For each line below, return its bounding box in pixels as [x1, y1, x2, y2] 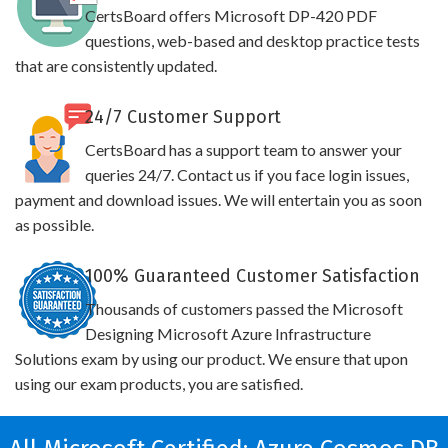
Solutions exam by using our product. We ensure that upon [15, 349, 408, 368]
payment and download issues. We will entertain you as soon [15, 190, 422, 209]
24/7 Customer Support [84, 106, 281, 128]
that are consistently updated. [15, 56, 217, 75]
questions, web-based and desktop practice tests [84, 31, 420, 50]
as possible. [15, 215, 94, 234]
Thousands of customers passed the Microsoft [84, 299, 403, 318]
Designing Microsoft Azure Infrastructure [84, 324, 371, 343]
